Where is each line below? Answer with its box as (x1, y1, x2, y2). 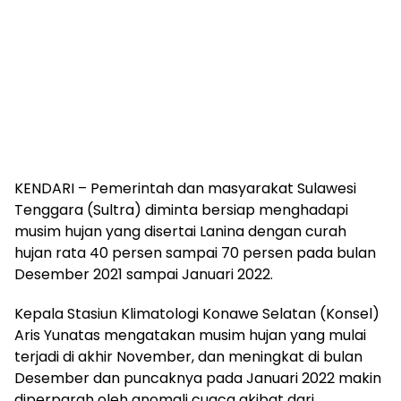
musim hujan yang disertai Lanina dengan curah (14, 221, 346, 242)
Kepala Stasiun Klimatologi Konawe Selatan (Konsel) (14, 303, 380, 324)
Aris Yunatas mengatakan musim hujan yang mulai (14, 325, 366, 346)
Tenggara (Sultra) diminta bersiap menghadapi (14, 200, 348, 220)
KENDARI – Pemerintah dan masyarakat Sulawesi (14, 178, 356, 199)
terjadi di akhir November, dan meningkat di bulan (14, 346, 363, 367)
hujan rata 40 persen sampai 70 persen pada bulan (14, 243, 376, 263)
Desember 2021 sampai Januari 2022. (14, 264, 273, 285)
